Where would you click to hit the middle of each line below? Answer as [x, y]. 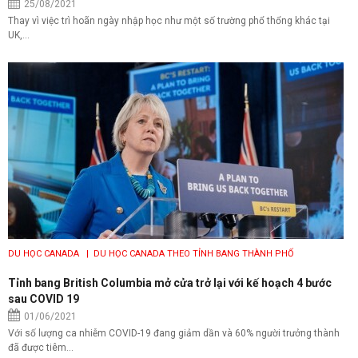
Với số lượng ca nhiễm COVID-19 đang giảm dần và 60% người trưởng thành [174, 333]
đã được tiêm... [41, 347]
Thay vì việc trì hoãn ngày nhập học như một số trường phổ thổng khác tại [169, 20]
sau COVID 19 [44, 298]
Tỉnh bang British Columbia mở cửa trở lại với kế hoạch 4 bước [170, 282]
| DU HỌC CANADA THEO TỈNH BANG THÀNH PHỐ [188, 253]
